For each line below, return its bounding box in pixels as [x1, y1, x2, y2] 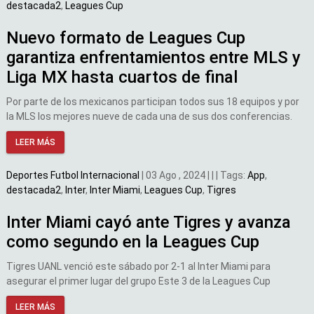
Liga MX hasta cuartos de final [6, 67, 238, 88]
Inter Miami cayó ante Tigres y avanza [6, 212, 291, 233]
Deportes [6, 170, 50, 182]
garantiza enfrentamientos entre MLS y [6, 48, 301, 68]
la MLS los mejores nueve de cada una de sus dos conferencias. [6, 110, 292, 122]
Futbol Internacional [50, 170, 142, 182]
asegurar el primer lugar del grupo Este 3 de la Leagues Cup [6, 275, 271, 287]
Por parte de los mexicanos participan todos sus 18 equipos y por [6, 95, 299, 107]
